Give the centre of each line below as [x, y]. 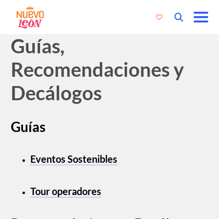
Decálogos [56, 93]
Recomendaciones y [98, 69]
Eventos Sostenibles [74, 159]
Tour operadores [66, 191]
